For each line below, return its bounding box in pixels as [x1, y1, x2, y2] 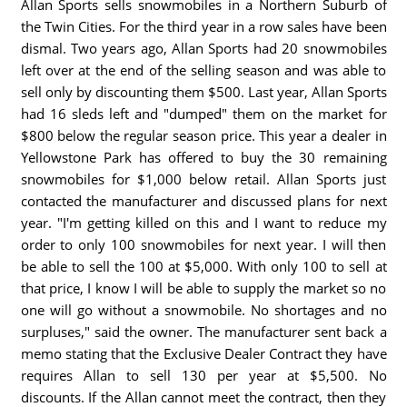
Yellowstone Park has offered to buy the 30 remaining [20, 148, 387, 166]
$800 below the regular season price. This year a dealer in [20, 126, 387, 144]
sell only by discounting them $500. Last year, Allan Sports [20, 83, 387, 101]
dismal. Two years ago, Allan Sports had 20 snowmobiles [20, 39, 387, 57]
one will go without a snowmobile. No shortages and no [20, 301, 387, 319]
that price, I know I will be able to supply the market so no [20, 279, 387, 297]
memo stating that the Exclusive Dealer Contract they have [20, 344, 387, 362]
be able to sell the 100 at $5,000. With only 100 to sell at [20, 257, 387, 275]
